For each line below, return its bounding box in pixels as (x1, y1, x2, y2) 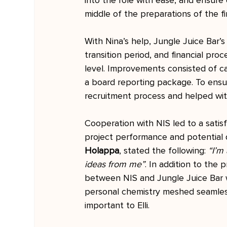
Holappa (85, 145, 120, 156)
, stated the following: (119, 145, 209, 156)
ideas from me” (85, 159, 145, 170)
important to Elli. (85, 200, 150, 211)
